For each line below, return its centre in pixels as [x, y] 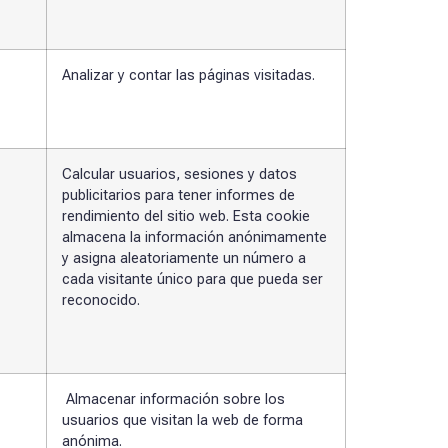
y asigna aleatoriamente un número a [184, 259]
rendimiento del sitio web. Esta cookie [186, 217]
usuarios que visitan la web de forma [182, 421]
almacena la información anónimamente [194, 238]
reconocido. [101, 301]
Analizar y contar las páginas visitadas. [188, 76]
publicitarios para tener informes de [178, 196]
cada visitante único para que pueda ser [192, 280]
